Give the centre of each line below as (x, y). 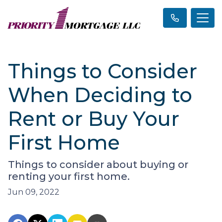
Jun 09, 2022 (34, 192)
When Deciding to (100, 95)
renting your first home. (69, 176)
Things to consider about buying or (98, 165)
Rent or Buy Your (94, 119)
